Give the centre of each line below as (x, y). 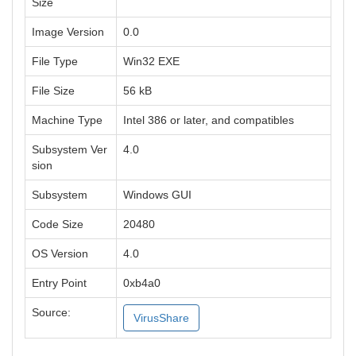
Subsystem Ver (70, 149)
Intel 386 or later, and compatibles (209, 120)
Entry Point (59, 283)
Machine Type (67, 120)
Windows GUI (157, 195)
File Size (53, 91)
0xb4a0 (142, 283)
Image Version (68, 32)
